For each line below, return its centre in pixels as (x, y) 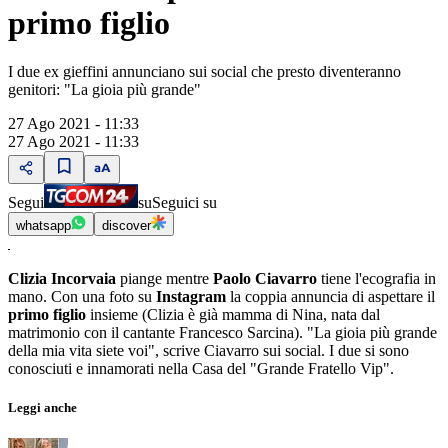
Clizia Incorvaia (62, 279)
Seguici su (184, 203)
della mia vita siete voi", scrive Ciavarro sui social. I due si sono (208, 351)
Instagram (191, 297)
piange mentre (164, 279)
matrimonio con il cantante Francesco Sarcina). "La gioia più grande (222, 333)
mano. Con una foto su (82, 297)
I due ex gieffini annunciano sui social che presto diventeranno (204, 72)
